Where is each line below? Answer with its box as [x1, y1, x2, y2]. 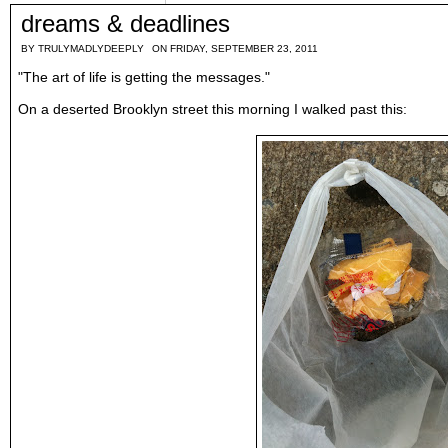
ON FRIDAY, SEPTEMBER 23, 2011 [152, 43, 318, 54]
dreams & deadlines [21, 10, 230, 37]
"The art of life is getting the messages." [18, 69, 270, 85]
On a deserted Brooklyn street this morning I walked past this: [18, 101, 407, 117]
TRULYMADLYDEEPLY [38, 43, 144, 54]
